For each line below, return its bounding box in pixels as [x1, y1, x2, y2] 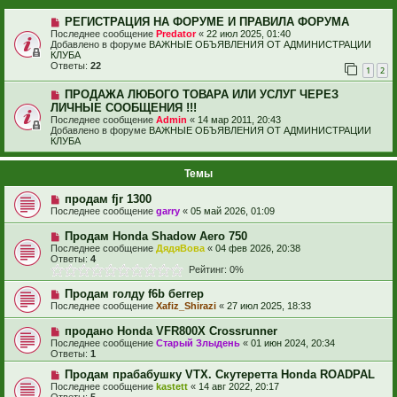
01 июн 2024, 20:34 [251, 338, 335, 349]
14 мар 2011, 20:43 [198, 114, 281, 126]
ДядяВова [156, 243, 205, 254]
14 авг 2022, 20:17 [198, 381, 279, 393]
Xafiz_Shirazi [156, 300, 216, 312]
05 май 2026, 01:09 [191, 206, 275, 217]
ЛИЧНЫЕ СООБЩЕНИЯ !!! [51, 101, 197, 115]
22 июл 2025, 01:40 [206, 27, 291, 39]
